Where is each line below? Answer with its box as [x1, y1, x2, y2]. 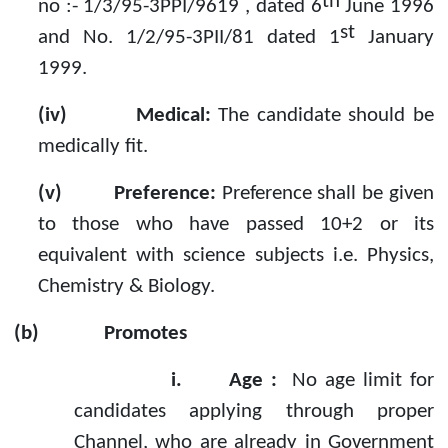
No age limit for [292, 370, 434, 392]
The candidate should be [218, 105, 435, 127]
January [355, 27, 434, 49]
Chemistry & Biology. [38, 276, 215, 298]
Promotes [104, 323, 187, 345]
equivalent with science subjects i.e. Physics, [38, 245, 434, 267]
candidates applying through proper [74, 401, 434, 423]
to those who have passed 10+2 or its [38, 214, 434, 236]
